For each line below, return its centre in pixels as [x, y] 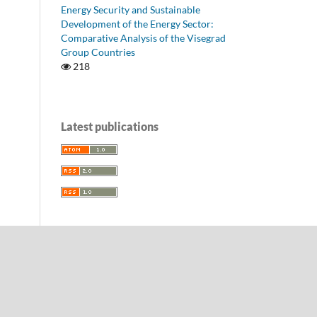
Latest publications [110, 127]
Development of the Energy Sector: [137, 24]
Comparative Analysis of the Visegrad [143, 38]
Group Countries [98, 52]
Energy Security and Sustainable [131, 10]
